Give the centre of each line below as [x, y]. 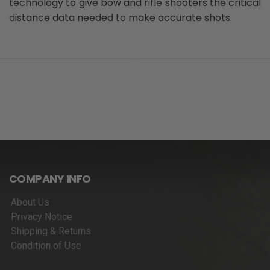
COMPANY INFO [50, 178]
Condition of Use [46, 245]
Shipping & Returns [51, 231]
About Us [30, 202]
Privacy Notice [42, 216]
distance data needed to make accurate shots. [121, 17]
